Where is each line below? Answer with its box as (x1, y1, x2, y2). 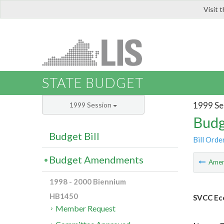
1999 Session (69, 100, 113, 109)
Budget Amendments (49, 153, 143, 166)
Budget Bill (49, 130, 99, 142)
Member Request (55, 203, 116, 213)
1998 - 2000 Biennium (49, 177, 126, 186)
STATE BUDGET (42, 74, 143, 91)
